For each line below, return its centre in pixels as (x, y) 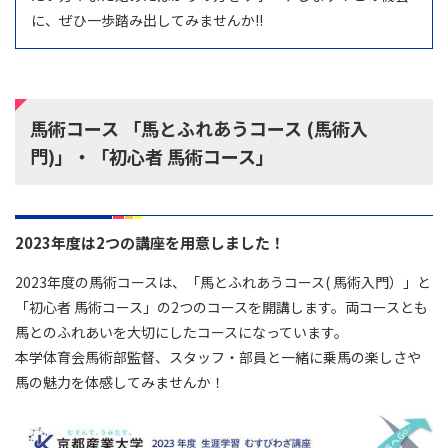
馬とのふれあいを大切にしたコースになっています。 (181, 332)
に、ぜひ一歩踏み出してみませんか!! (147, 20)
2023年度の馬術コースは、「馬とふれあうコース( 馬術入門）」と (223, 282)
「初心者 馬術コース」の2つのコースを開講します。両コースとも (221, 307)
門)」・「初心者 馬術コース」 (152, 156)
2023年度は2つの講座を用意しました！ (150, 242)
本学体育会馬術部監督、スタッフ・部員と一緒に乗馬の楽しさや (218, 357)
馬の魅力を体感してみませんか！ (120, 382)
